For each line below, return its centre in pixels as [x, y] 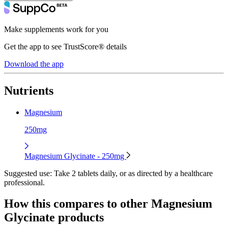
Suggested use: [28, 173]
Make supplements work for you [56, 29]
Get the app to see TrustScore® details [65, 46]
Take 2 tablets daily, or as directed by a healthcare [132, 173]
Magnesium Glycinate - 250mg [75, 156]
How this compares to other [78, 204]
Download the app [34, 64]
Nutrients [29, 90]
